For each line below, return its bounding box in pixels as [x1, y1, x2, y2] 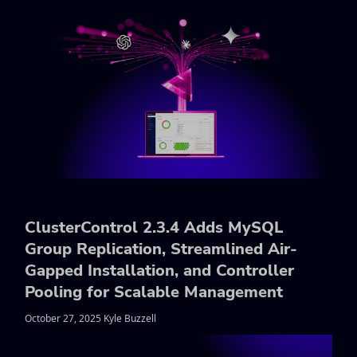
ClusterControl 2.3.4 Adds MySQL [25, 217, 283, 239]
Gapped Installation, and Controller [25, 260, 294, 282]
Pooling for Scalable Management [25, 281, 283, 304]
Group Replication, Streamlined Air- [25, 238, 297, 261]
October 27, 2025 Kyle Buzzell [25, 311, 156, 325]
